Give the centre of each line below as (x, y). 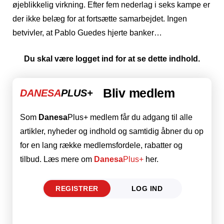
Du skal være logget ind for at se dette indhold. (112, 58)
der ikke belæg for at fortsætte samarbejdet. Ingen (100, 18)
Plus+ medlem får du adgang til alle (130, 117)
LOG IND (147, 188)
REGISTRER (77, 188)
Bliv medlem (139, 93)
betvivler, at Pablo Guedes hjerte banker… (87, 32)
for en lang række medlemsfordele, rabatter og (101, 145)
